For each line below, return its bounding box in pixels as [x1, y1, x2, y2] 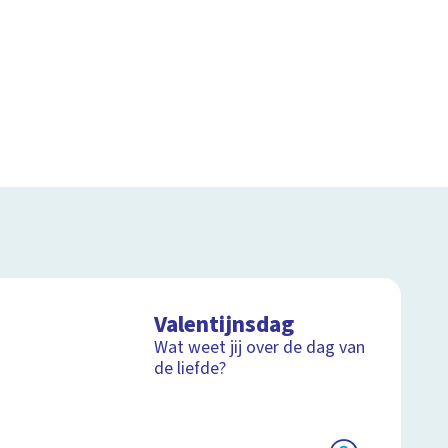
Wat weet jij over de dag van [154, 334, 366, 360]
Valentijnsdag [154, 307, 295, 341]
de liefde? [154, 355, 227, 381]
